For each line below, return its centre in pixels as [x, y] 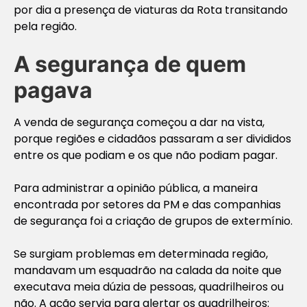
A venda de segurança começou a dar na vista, [139, 122]
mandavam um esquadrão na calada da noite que [148, 270]
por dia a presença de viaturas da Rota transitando [151, 10]
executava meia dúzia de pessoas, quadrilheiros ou [149, 286]
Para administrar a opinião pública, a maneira [136, 188]
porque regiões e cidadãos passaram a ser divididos [152, 138]
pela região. [45, 26]
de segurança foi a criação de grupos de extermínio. [153, 221]
